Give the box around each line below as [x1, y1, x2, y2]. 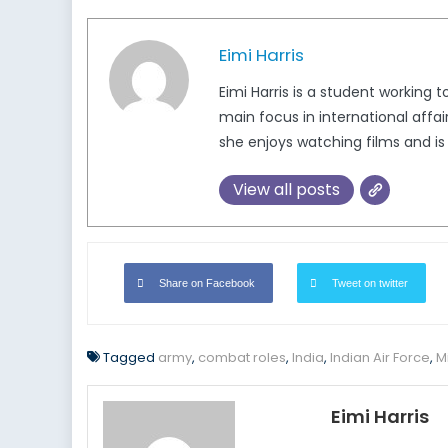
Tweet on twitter [332, 277, 408, 290]
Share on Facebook [159, 277, 255, 290]
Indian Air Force [330, 348, 430, 368]
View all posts [233, 178, 340, 202]
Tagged [103, 348, 158, 368]
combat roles [198, 348, 286, 368]
